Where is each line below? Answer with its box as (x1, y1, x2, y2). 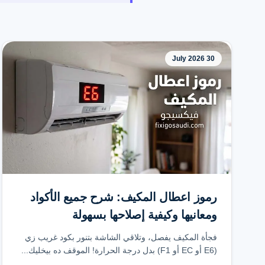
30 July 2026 (206, 54, 215, 63)
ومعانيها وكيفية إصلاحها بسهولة (72, 208, 217, 221)
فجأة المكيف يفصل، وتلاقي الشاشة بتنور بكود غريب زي (25, 232, 217, 242)
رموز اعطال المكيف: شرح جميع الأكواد (30, 190, 217, 203)
